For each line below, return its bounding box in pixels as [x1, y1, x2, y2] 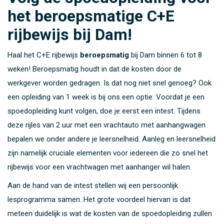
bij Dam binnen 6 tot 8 [129, 50, 202, 59]
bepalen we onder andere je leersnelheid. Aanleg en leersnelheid [7, 134, 215, 143]
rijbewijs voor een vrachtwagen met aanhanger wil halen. [7, 162, 191, 171]
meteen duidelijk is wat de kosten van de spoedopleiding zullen [7, 209, 212, 218]
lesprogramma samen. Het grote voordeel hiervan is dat [7, 195, 190, 204]
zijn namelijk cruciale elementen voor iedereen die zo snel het [7, 148, 208, 157]
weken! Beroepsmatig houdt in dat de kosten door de [7, 64, 181, 73]
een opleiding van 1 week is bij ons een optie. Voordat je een [7, 92, 204, 101]
